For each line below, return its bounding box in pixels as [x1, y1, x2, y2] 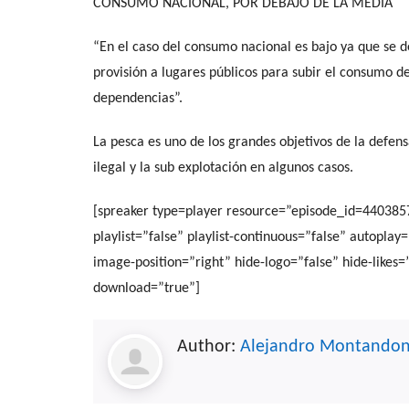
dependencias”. [93, 90, 183, 106]
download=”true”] [93, 280, 200, 296]
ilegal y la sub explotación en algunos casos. [93, 160, 353, 175]
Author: [177, 337, 240, 356]
